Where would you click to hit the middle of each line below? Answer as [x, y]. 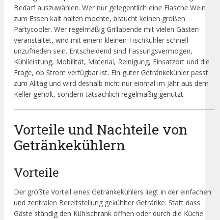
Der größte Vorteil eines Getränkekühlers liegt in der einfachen [112, 192]
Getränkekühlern [69, 145]
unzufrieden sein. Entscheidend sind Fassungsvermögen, [103, 51]
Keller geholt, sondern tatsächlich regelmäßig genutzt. [99, 94]
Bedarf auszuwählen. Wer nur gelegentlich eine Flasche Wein [110, 7]
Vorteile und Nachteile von [101, 129]
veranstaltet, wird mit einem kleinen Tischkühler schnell [101, 40]
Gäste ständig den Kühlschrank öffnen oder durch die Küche [109, 214]
